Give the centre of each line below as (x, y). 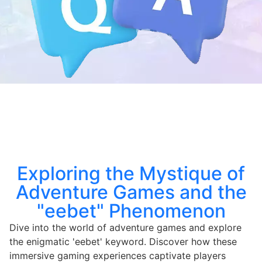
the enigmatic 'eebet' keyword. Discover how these (123, 241)
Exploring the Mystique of (131, 173)
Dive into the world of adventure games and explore (125, 227)
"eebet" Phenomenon (131, 211)
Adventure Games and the (131, 192)
